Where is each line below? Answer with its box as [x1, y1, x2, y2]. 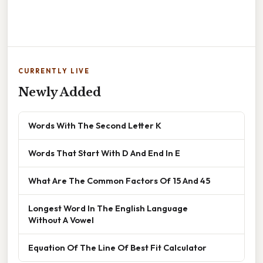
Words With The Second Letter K [28, 120, 161, 131]
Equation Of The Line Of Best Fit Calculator [28, 242, 207, 254]
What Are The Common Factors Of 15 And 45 [28, 175, 210, 187]
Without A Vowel [28, 214, 94, 226]
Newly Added [18, 85, 101, 100]
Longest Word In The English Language [28, 203, 188, 214]
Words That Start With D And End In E [28, 147, 180, 159]
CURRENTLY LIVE [18, 67, 90, 76]
